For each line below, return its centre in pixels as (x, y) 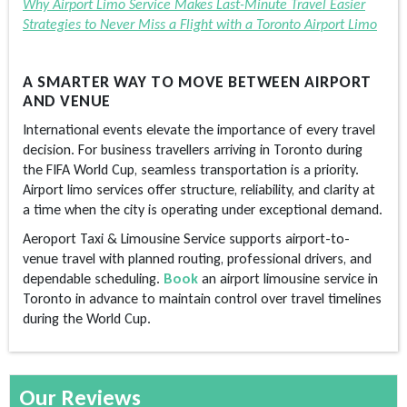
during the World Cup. (87, 319)
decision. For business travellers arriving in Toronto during (193, 150)
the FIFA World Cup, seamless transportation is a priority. (191, 170)
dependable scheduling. (93, 279)
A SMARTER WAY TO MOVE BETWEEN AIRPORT (197, 82)
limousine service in (321, 279)
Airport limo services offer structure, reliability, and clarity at (199, 190)
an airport (231, 279)
